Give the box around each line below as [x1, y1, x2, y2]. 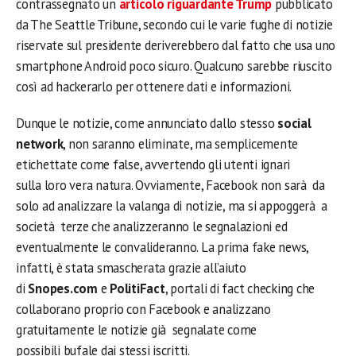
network [16, 135, 64, 153]
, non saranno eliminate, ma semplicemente [63, 135, 299, 153]
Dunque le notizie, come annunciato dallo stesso [16, 114, 278, 132]
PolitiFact [110, 280, 165, 297]
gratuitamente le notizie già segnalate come [16, 321, 257, 339]
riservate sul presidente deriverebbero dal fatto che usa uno [16, 37, 336, 54]
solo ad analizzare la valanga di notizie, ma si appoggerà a [16, 197, 328, 215]
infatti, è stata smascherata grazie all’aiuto [16, 259, 246, 277]
